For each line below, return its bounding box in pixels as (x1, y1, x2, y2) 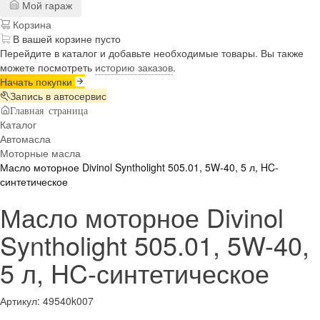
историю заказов (95, 59, 173, 74)
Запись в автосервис (10, 88, 106, 103)
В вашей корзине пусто (13, 31, 121, 46)
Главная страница (10, 104, 88, 115)
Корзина (10, 16, 51, 31)
